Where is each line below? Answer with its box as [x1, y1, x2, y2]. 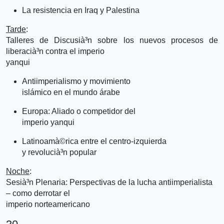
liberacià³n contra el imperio [6, 46, 104, 55]
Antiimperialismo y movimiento [22, 76, 130, 85]
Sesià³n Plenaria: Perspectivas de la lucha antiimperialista [6, 177, 212, 186]
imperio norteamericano [6, 199, 90, 208]
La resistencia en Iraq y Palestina [22, 5, 139, 14]
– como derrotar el [6, 188, 70, 197]
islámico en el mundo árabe [22, 87, 120, 96]
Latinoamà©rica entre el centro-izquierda [22, 136, 166, 145]
